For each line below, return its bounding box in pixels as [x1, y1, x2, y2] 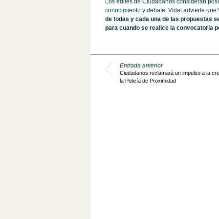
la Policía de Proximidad [119, 78, 176, 84]
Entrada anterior [119, 62, 163, 69]
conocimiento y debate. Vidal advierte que [105, 7, 218, 14]
